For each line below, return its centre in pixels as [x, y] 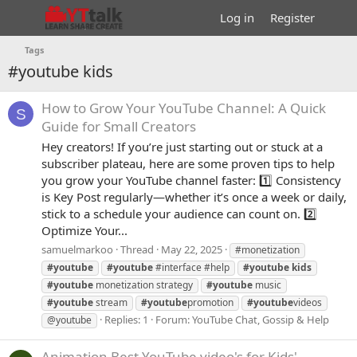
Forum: [174, 319]
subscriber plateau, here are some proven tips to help [188, 164]
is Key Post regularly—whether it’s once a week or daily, [194, 197]
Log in [237, 18]
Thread [137, 249]
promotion [210, 302]
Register [292, 18]
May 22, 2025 [192, 249]
